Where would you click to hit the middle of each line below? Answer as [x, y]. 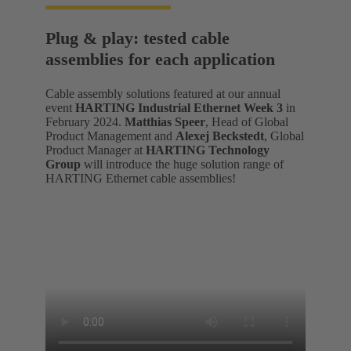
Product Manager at [96, 150]
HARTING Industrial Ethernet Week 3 [179, 107]
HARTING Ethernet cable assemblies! [141, 178]
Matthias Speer [165, 121]
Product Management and [110, 136]
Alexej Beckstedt [220, 136]
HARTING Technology [208, 150]
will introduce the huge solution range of [182, 164]
